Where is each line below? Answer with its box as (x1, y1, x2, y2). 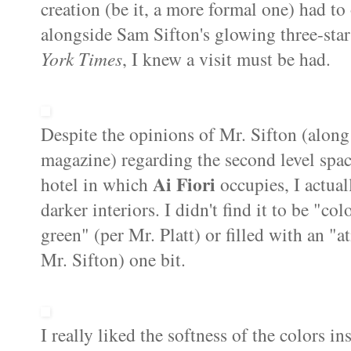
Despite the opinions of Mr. (41, 121, 251, 147)
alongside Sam (41, 21, 154, 47)
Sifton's (154, 21, 210, 47)
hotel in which (41, 172, 153, 197)
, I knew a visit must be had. (122, 46, 331, 72)
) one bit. (118, 247, 186, 273)
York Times (41, 46, 122, 71)
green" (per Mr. (41, 222, 160, 248)
